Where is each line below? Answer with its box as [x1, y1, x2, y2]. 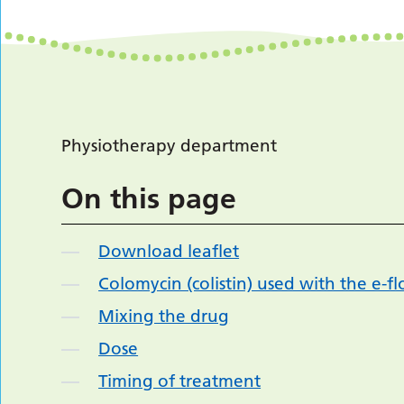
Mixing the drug [98, 306, 230, 326]
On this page [61, 181, 237, 216]
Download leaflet [98, 241, 240, 262]
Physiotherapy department [61, 135, 278, 156]
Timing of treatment [98, 371, 262, 391]
